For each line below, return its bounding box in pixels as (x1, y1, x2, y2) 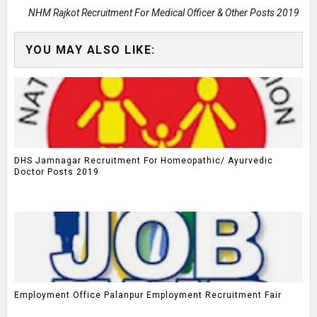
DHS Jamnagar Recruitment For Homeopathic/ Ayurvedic (13, 156, 273, 166)
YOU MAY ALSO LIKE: (25, 42, 156, 57)
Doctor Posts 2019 (13, 167, 99, 178)
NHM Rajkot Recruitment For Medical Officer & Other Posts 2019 (28, 6, 300, 18)
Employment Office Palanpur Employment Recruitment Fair (13, 290, 282, 301)
